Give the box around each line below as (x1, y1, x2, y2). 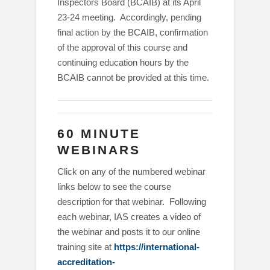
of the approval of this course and (57, 42, 187, 52)
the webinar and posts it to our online (57, 227, 200, 237)
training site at (57, 242, 114, 252)
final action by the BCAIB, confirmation (57, 27, 208, 37)
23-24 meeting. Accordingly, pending (57, 12, 201, 22)
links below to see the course (57, 181, 171, 192)
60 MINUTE (57, 127, 140, 140)
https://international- (114, 242, 199, 252)
